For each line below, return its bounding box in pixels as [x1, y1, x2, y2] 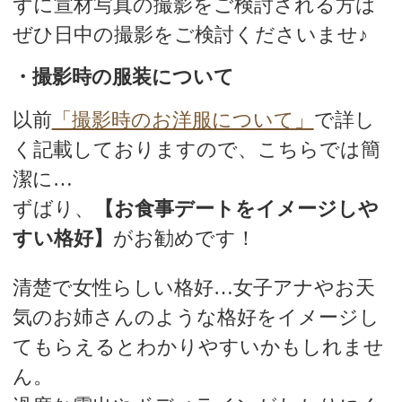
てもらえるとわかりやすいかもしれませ [12, 336, 384, 359]
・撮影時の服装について [12, 65, 234, 88]
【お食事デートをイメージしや [93, 197, 379, 220]
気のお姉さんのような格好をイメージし [12, 306, 380, 329]
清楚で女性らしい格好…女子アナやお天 [12, 276, 375, 300]
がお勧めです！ [112, 226, 256, 249]
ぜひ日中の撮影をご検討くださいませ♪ [12, 22, 368, 46]
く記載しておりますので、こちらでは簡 [12, 137, 380, 161]
